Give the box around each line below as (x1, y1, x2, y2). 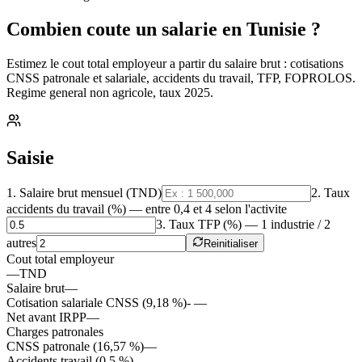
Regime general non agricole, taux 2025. (6, 85, 213, 99)
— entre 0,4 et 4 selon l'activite (126, 201, 287, 216)
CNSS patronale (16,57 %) (6, 339, 144, 353)
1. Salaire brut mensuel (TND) (6, 185, 162, 200)
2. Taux (311, 185, 350, 200)
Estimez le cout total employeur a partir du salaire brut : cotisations (6, 56, 343, 70)
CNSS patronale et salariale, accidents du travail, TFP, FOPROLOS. (6, 70, 356, 85)
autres (6, 235, 36, 250)
